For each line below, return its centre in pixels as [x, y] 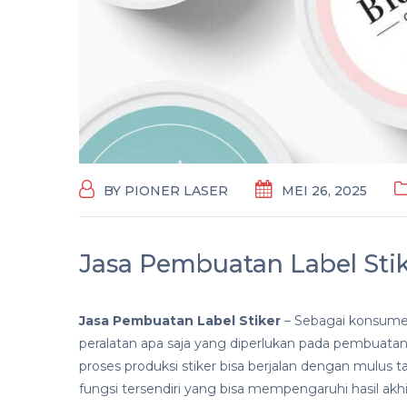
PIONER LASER [176, 191]
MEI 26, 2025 [324, 191]
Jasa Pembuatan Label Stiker [180, 321]
